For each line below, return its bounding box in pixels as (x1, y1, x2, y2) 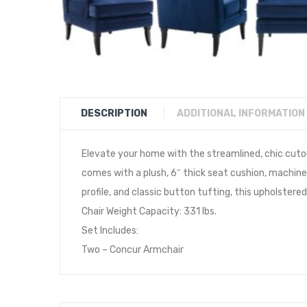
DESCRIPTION (81, 108, 147, 120)
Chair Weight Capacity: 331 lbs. (82, 206, 217, 218)
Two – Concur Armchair (82, 244, 184, 256)
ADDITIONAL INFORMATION (177, 108, 305, 120)
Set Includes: (82, 225, 138, 237)
